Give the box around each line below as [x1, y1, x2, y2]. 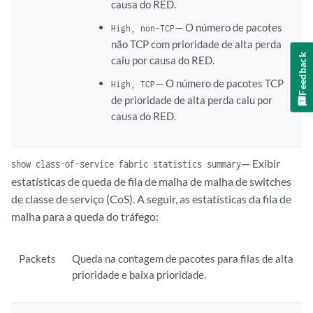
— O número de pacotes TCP [154, 77, 284, 89]
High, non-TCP [110, 22, 175, 34]
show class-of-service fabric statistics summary [11, 158, 241, 170]
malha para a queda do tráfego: [11, 210, 159, 223]
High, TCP [110, 78, 155, 89]
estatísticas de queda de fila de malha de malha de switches [11, 175, 291, 188]
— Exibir [241, 156, 280, 170]
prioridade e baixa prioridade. [72, 268, 207, 281]
